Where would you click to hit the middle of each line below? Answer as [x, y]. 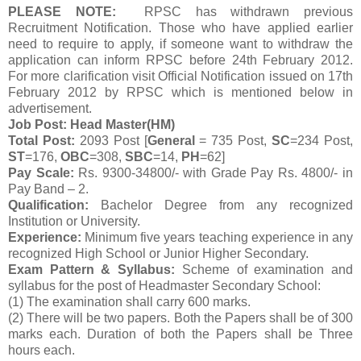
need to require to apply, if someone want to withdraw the [180, 44]
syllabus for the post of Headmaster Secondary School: [164, 285]
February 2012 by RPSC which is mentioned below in [180, 92]
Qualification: [48, 205]
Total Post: [44, 140]
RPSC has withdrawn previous [242, 11]
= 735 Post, [236, 140]
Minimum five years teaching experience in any [219, 237]
